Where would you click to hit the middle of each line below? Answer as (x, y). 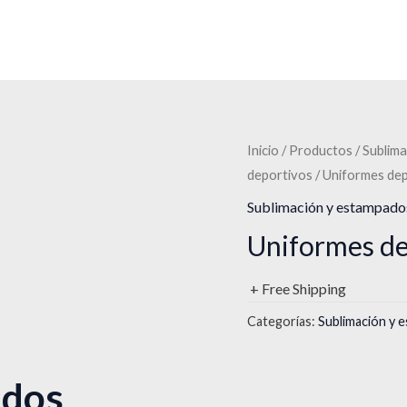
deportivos (280, 174)
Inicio (263, 149)
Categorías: (283, 321)
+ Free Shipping (298, 289)
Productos (321, 149)
